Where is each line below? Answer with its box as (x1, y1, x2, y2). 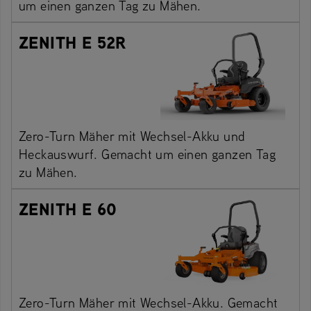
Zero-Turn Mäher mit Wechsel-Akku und (19, 127, 246, 145)
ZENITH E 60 (19, 197, 117, 221)
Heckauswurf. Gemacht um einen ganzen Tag (19, 145, 276, 163)
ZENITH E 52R (19, 31, 126, 55)
